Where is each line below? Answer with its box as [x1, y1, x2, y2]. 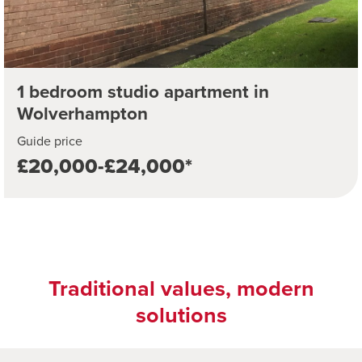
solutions [135, 299, 227, 332]
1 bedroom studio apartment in [17, 78, 269, 106]
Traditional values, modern [48, 272, 314, 305]
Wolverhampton [17, 100, 148, 128]
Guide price [17, 132, 82, 151]
